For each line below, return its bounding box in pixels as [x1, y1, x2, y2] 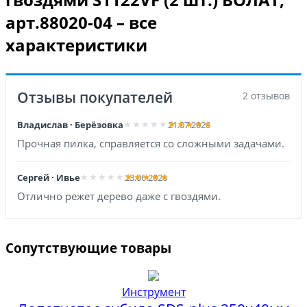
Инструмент [121, 284, 186, 299]
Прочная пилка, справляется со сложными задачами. [17, 136, 284, 150]
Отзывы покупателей [17, 87, 173, 107]
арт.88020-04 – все [5, 10, 157, 34]
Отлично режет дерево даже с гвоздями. [17, 188, 221, 203]
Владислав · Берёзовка [17, 118, 123, 131]
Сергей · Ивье [17, 171, 80, 184]
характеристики [5, 33, 147, 56]
